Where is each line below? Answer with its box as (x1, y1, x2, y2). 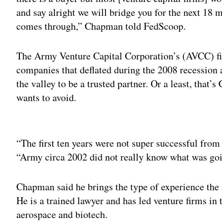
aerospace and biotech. (16, 207, 108, 221)
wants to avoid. (16, 90, 77, 104)
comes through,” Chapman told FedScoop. (16, 19, 186, 33)
